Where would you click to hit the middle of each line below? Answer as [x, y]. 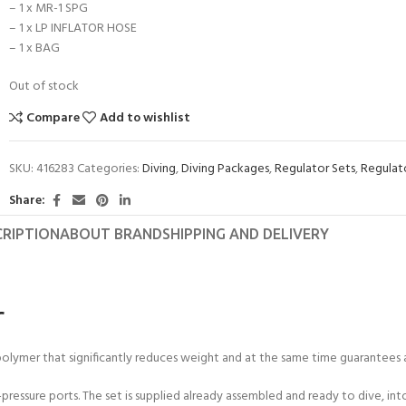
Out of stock [44, 86]
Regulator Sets [315, 169]
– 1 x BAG [34, 48]
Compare [53, 118]
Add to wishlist [145, 118]
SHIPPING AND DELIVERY [245, 234]
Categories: [108, 169]
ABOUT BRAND [111, 234]
